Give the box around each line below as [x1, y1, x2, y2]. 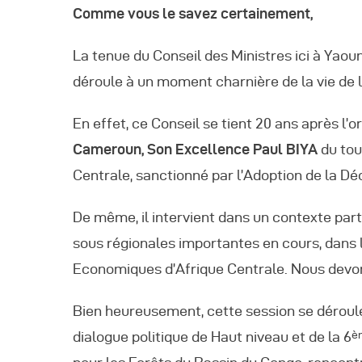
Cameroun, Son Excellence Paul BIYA [73, 141, 321, 157]
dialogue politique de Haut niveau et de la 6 [73, 328, 351, 344]
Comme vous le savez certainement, [73, 6, 313, 22]
